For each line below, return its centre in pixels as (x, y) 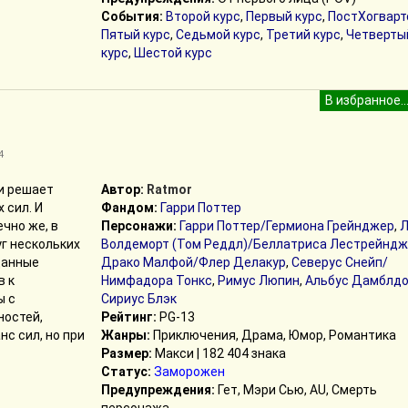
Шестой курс (173, 53)
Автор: (122, 189)
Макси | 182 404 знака (219, 353)
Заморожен (189, 372)
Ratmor (169, 189)
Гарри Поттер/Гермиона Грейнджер (286, 226)
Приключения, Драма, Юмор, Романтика (273, 335)
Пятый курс (135, 35)
